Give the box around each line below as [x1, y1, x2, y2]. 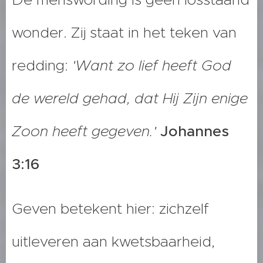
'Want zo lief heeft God [72, 56, 231, 75]
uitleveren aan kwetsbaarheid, [12, 232, 215, 251]
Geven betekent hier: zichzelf [12, 200, 209, 218]
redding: [12, 56, 72, 75]
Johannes [160, 122, 229, 141]
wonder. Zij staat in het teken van [12, 23, 237, 42]
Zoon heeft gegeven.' [12, 122, 160, 141]
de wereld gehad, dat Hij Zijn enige [12, 89, 248, 108]
